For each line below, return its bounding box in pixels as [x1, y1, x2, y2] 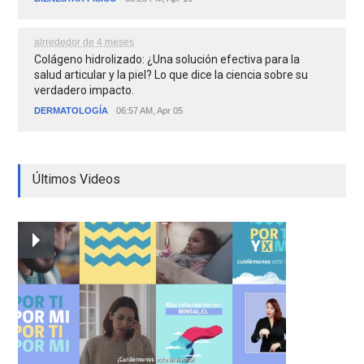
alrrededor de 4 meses [34, 37, 135, 49]
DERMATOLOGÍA [34, 106, 109, 116]
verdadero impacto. [34, 84, 135, 97]
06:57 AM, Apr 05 [116, 106, 184, 116]
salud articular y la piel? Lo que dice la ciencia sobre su [34, 68, 309, 82]
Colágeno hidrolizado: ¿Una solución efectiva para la [34, 53, 301, 67]
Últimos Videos [32, 171, 121, 188]
